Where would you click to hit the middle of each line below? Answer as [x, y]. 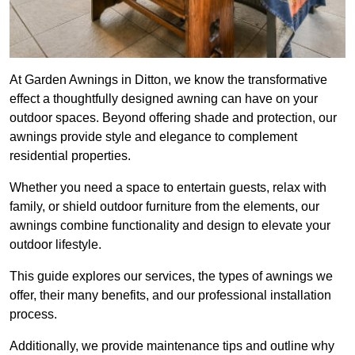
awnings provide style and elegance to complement [153, 137]
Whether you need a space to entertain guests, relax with [168, 188]
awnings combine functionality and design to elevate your [170, 226]
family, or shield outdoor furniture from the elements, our [164, 207]
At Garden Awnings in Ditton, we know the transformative [168, 80]
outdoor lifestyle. [55, 245]
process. [33, 315]
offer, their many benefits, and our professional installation [170, 296]
